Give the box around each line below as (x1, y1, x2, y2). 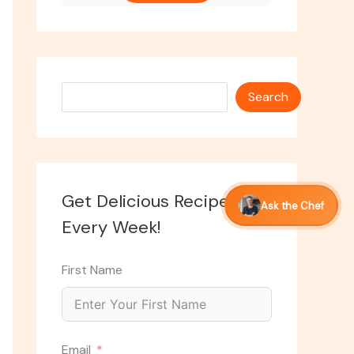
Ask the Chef (261, 198, 324, 213)
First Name (62, 262, 122, 279)
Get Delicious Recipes (62, 190, 238, 213)
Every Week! (62, 216, 161, 239)
